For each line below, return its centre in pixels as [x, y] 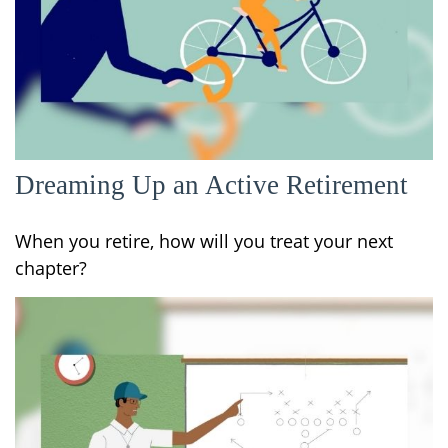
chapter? [51, 268]
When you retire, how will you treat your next [204, 241]
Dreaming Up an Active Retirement [211, 185]
